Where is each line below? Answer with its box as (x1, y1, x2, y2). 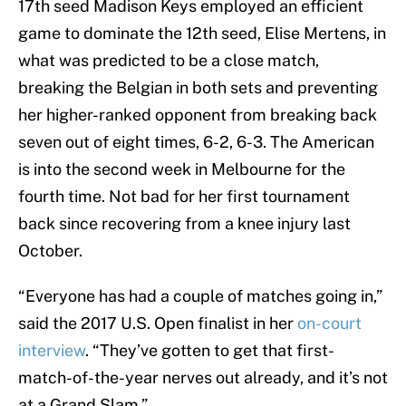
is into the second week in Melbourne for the (18, 159, 345, 179)
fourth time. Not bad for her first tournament (18, 187, 350, 207)
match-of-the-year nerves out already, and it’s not (18, 368, 388, 388)
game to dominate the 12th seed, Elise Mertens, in (18, 24, 386, 43)
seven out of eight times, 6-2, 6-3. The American (18, 132, 374, 152)
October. (18, 241, 82, 261)
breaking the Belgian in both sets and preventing (18, 78, 378, 98)
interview (18, 341, 85, 361)
